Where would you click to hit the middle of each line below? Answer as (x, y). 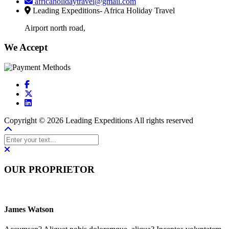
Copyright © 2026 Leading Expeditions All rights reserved (99, 121)
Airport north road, (55, 28)
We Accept (26, 48)
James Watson (29, 209)
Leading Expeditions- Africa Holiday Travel (103, 10)
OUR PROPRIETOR (49, 169)
